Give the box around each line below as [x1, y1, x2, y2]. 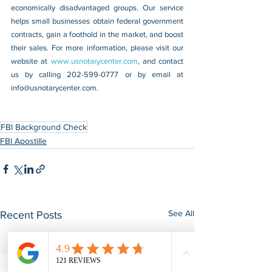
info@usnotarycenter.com [11, 83, 97, 93]
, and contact [137, 56, 183, 66]
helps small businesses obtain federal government [11, 16, 183, 26]
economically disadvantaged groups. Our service [11, 3, 183, 13]
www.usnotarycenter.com [50, 56, 138, 66]
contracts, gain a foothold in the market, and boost [11, 30, 183, 39]
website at [11, 56, 51, 66]
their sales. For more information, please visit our [11, 43, 183, 53]
